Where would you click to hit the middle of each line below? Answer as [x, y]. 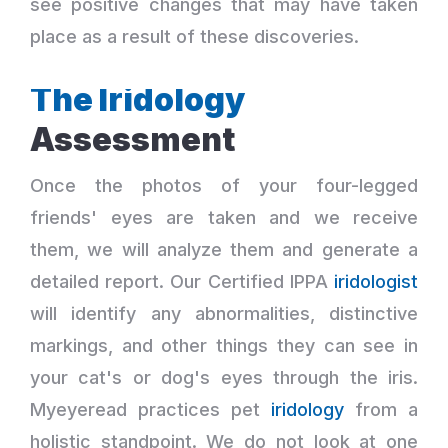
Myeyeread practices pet [150, 409]
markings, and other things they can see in [224, 345]
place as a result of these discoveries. [194, 36]
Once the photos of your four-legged [224, 185]
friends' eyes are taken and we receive [224, 217]
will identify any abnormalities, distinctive [224, 313]
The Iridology [137, 99]
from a [381, 409]
